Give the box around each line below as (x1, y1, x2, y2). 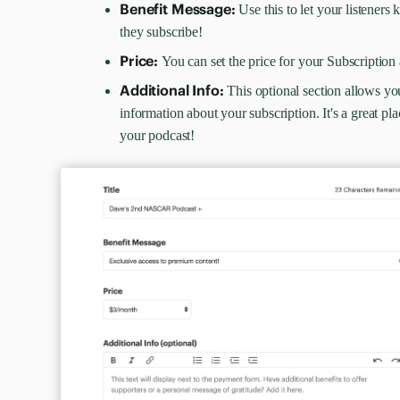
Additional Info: (120, 81, 228, 100)
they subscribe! (120, 24, 203, 40)
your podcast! (120, 128, 198, 144)
